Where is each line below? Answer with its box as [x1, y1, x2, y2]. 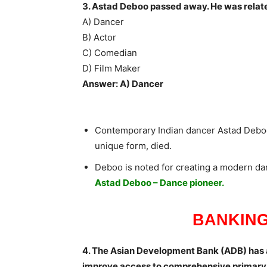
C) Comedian [82, 47, 137, 59]
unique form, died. [95, 140, 172, 152]
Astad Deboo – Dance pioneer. [95, 177, 224, 189]
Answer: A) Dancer [82, 78, 163, 90]
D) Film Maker [82, 63, 141, 74]
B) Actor [82, 32, 116, 44]
